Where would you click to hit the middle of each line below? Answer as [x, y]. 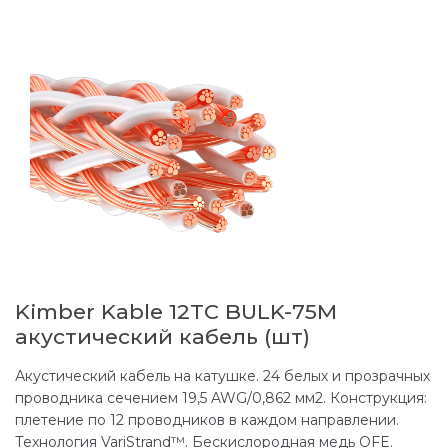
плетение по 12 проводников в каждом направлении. [207, 419]
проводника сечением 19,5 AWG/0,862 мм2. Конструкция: [221, 397]
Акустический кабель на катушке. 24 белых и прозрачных [222, 375]
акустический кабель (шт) [162, 336]
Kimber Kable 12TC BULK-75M [176, 311]
